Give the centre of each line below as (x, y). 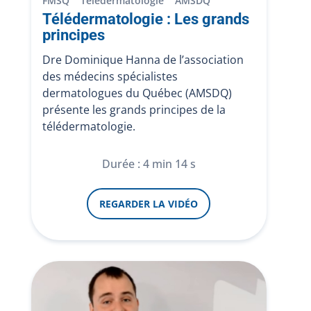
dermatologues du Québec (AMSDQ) (137, 93)
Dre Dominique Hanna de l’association (143, 60)
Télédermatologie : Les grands (145, 19)
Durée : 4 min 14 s (149, 164)
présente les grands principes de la (134, 110)
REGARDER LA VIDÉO (149, 204)
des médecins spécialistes (110, 76)
